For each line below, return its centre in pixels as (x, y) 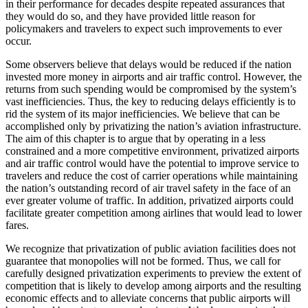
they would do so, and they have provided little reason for (130, 16)
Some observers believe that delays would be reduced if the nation (148, 64)
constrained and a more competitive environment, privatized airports (152, 151)
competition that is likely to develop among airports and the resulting (153, 285)
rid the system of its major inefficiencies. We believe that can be (143, 113)
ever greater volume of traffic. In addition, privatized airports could (150, 200)
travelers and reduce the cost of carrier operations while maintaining (152, 175)
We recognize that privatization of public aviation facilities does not (151, 248)
